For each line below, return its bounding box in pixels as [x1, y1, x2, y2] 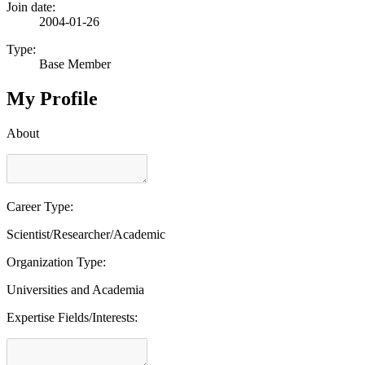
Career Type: [7, 199, 73, 213]
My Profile [7, 87, 98, 109]
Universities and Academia [7, 282, 144, 297]
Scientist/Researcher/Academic [7, 226, 165, 241]
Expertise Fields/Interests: [7, 310, 138, 324]
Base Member [39, 56, 111, 71]
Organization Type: [7, 254, 106, 269]
